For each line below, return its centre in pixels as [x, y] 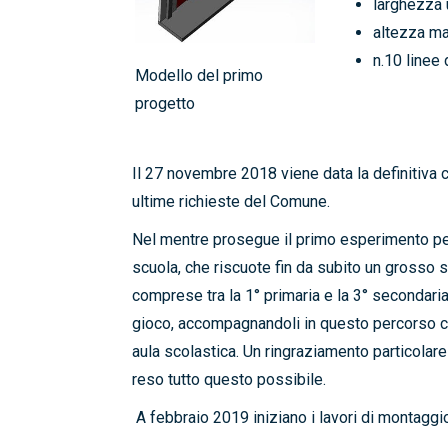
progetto [165, 104]
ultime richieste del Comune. [231, 202]
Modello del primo [199, 76]
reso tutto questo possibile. [229, 380]
